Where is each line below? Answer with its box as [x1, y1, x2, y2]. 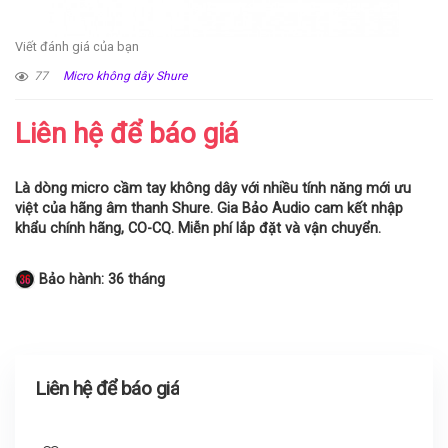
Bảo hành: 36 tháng [35, 271, 165, 288]
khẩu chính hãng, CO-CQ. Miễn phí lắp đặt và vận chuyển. [15, 220, 381, 237]
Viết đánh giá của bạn [15, 39, 139, 54]
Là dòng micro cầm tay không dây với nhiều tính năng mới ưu [15, 180, 411, 197]
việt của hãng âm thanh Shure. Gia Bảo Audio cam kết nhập [15, 200, 403, 217]
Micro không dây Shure [63, 69, 187, 83]
